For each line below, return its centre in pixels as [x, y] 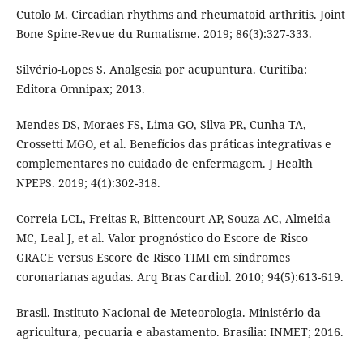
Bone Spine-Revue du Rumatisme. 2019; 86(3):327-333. [164, 34]
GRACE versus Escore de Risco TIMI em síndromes [153, 258]
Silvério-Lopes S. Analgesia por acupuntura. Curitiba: [161, 70]
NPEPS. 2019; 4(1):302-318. [88, 183]
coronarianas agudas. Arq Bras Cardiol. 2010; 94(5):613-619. [179, 277]
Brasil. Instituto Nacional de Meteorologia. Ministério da [168, 313]
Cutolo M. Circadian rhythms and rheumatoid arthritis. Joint [180, 15]
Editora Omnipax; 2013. [80, 89]
